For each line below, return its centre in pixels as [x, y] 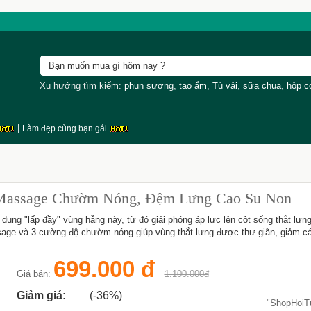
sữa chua [262, 86]
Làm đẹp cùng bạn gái [65, 128]
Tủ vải [225, 86]
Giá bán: [35, 274]
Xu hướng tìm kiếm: [82, 86]
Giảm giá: [41, 295]
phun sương [149, 86]
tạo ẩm [193, 86]
